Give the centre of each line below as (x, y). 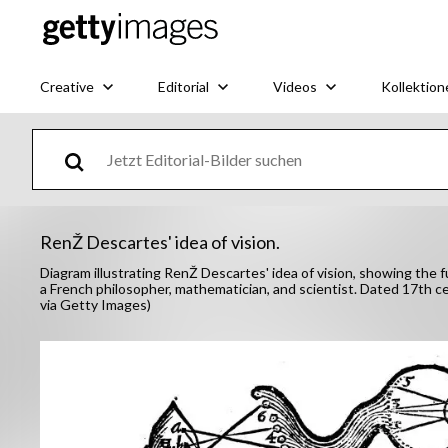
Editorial (183, 86)
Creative (67, 86)
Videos (295, 86)
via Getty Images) (95, 304)
